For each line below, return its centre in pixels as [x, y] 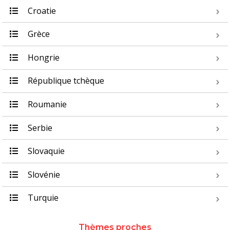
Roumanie [46, 104]
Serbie [39, 128]
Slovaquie [45, 151]
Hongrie [43, 57]
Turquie [42, 198]
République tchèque [65, 81]
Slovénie [43, 174]
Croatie [41, 11]
